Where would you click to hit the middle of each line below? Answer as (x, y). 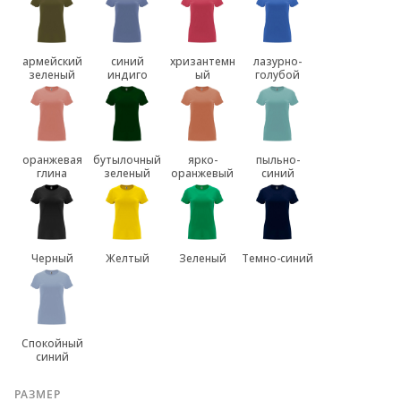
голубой (277, 75)
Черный (52, 259)
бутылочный (127, 160)
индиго (127, 75)
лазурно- (277, 62)
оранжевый (202, 174)
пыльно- (277, 160)
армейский (52, 62)
